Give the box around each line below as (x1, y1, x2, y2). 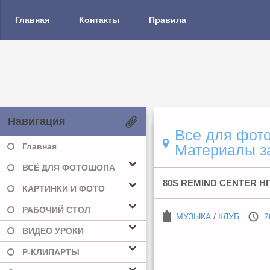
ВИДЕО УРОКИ (22, 226, 84, 236)
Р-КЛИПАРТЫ (22, 247, 80, 257)
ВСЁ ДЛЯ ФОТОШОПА (22, 163, 115, 172)
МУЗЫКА (176, 212, 211, 221)
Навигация (8, 115, 66, 127)
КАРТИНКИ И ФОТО (22, 184, 105, 193)
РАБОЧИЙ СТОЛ (22, 205, 90, 215)
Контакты (79, 15, 119, 25)
